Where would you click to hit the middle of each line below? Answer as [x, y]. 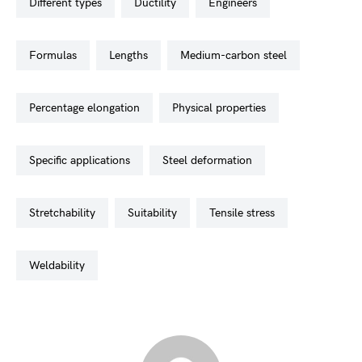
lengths [131, 55]
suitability [156, 213]
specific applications [83, 160]
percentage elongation [88, 108]
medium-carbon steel [238, 55]
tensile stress [245, 213]
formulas [57, 55]
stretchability [65, 213]
